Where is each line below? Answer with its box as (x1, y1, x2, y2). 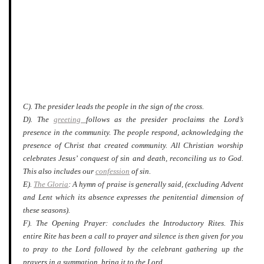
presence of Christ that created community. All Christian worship (23, 141, 243, 150)
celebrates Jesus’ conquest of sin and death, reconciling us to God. (23, 154, 243, 163)
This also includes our (23, 167, 95, 176)
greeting (54, 115, 86, 124)
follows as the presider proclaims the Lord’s (85, 115, 244, 124)
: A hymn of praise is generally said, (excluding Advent (68, 180, 244, 189)
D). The (23, 115, 54, 124)
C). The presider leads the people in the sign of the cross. (23, 102, 204, 111)
